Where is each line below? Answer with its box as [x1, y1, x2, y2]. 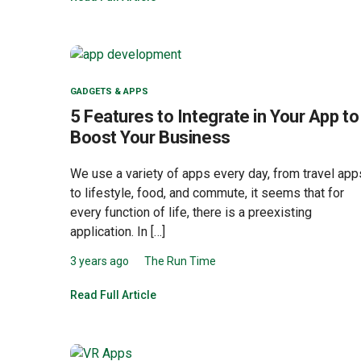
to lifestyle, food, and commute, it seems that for [70, 185, 344, 201]
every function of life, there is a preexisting [70, 205, 312, 221]
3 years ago [70, 255, 129, 268]
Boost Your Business [70, 127, 230, 148]
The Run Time [144, 255, 216, 268]
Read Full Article [70, 288, 156, 302]
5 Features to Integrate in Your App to [70, 106, 359, 127]
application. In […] [70, 224, 165, 240]
